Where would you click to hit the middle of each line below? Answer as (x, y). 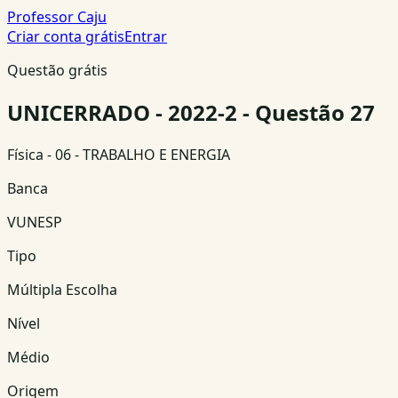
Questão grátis (57, 70)
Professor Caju (57, 17)
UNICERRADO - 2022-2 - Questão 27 (191, 112)
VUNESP (35, 222)
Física (25, 154)
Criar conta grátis (66, 36)
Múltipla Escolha (62, 289)
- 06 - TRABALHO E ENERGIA (137, 154)
